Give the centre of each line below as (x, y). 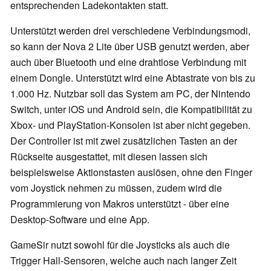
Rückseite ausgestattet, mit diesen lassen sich (109, 157)
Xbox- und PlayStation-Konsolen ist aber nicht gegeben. (130, 125)
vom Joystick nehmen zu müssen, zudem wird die (116, 188)
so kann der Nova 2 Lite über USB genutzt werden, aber (130, 47)
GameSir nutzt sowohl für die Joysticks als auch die (120, 245)
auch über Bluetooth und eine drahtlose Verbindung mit (128, 62)
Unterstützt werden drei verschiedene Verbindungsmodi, (130, 31)
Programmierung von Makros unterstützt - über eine (120, 204)
